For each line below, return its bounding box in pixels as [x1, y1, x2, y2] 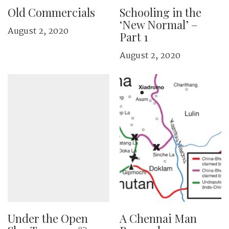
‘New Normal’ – [120, 17, 198, 32]
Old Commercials [8, 5, 95, 20]
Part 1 [120, 29, 148, 44]
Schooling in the [120, 5, 201, 20]
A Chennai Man [120, 211, 197, 226]
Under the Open [8, 211, 88, 226]
